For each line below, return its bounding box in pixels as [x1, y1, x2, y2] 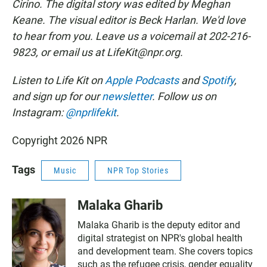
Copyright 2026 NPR [12, 134, 107, 147]
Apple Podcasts [105, 74, 179, 87]
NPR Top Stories [107, 166, 169, 176]
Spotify [201, 74, 234, 87]
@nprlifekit [66, 106, 116, 119]
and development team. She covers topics [77, 246, 253, 257]
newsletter [102, 90, 152, 103]
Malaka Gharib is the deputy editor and [77, 219, 240, 231]
